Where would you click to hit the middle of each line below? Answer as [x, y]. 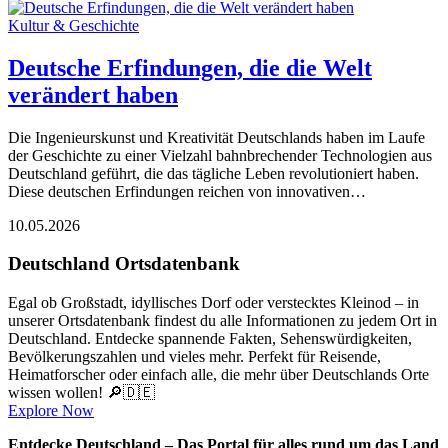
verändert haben [93, 94]
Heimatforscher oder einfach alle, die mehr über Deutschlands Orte [218, 375]
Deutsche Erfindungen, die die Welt [190, 67]
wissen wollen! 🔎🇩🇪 [81, 393]
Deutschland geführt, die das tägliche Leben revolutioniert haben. [213, 173]
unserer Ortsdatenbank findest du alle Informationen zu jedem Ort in [222, 321]
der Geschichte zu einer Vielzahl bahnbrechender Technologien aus [220, 155]
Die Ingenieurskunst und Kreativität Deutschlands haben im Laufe [216, 137]
